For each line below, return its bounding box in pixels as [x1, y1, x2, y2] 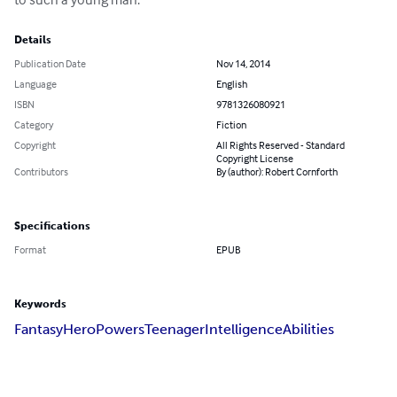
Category [14, 118, 53, 132]
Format [14, 243, 46, 257]
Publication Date [14, 57, 86, 71]
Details [14, 34, 51, 47]
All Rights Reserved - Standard [216, 138, 345, 152]
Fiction [216, 118, 246, 132]
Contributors [14, 165, 68, 179]
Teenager [144, 321, 205, 339]
